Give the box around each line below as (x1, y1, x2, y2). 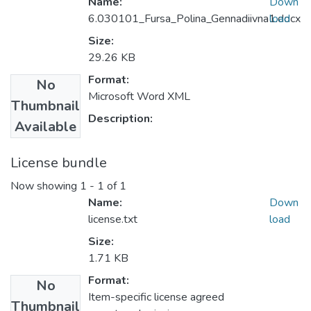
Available (15, 117, 76, 137)
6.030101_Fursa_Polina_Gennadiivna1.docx (88, 11, 301, 27)
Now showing (10, 178, 80, 194)
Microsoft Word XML (88, 89, 190, 105)
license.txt (88, 212, 137, 228)
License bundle (10, 153, 107, 173)
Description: (88, 111, 153, 127)
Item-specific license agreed (88, 289, 224, 305)
